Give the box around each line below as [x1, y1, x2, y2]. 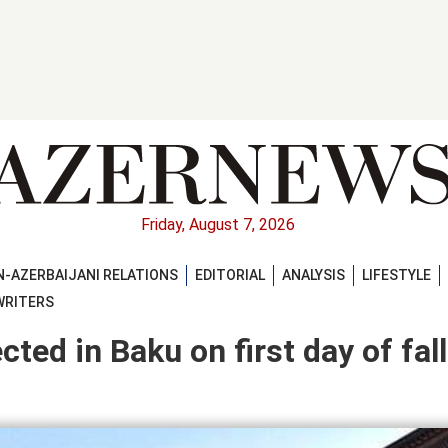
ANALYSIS [282, 266, 345, 283]
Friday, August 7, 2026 [141, 215, 295, 235]
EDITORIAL [195, 266, 265, 283]
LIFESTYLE [362, 266, 431, 283]
